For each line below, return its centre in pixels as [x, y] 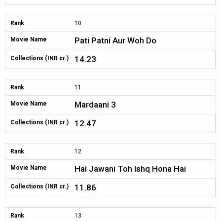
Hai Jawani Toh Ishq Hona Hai [130, 169]
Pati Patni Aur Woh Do [115, 40]
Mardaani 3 [95, 105]
